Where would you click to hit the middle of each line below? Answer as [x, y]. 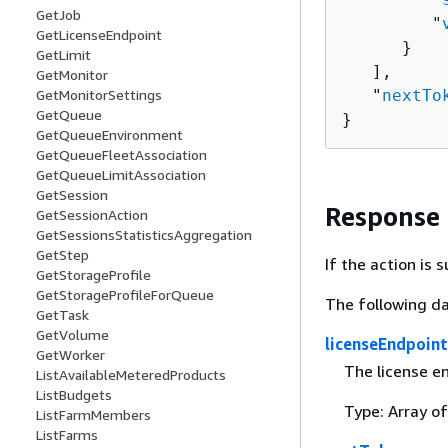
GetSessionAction [92, 215]
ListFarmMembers [93, 415]
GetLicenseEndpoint [99, 35]
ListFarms [67, 435]
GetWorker [70, 355]
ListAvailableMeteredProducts [131, 375]
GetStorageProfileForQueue [125, 295]
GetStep [62, 255]
